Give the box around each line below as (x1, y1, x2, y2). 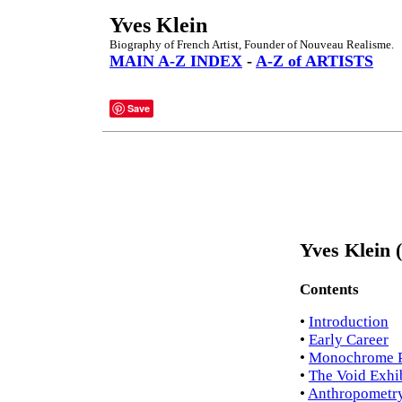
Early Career (309, 331, 389, 349)
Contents (300, 281, 359, 299)
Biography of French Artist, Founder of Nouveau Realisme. (109, 38, 394, 51)
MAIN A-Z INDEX (109, 52, 242, 70)
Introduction (309, 313, 389, 331)
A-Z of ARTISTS (256, 52, 373, 70)
